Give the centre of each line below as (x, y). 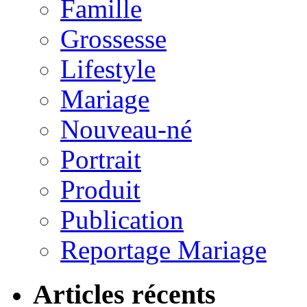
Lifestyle (108, 69)
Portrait (101, 159)
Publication (122, 220)
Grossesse (113, 39)
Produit (100, 189)
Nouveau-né (126, 129)
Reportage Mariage (163, 250)
